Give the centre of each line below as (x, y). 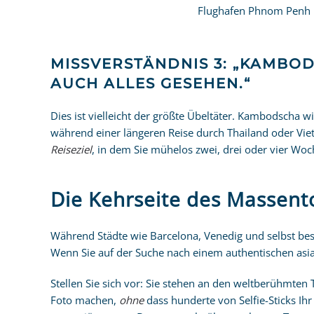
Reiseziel (71, 149)
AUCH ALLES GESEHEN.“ (151, 83)
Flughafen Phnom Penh (254, 10)
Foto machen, (85, 300)
